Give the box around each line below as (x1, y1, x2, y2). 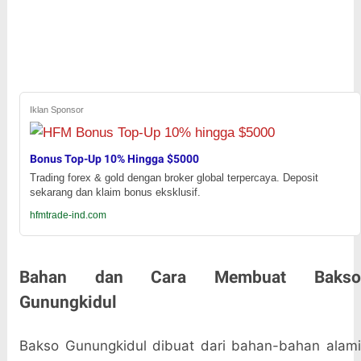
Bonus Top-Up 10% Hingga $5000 (29, 152, 199, 166)
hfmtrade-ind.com (29, 210, 106, 222)
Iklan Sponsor (29, 105, 84, 115)
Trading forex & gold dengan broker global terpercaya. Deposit (29, 172, 318, 185)
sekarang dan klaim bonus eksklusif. (29, 186, 201, 199)
